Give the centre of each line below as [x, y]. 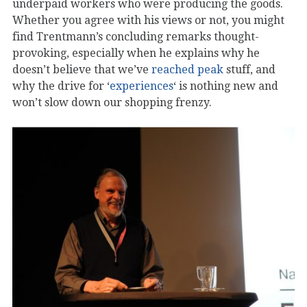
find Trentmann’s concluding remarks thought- [136, 36]
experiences [142, 86]
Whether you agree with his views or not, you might [148, 20]
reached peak [187, 69]
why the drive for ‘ [61, 86]
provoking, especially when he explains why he [136, 53]
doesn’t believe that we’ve [82, 69]
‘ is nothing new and [226, 86]
